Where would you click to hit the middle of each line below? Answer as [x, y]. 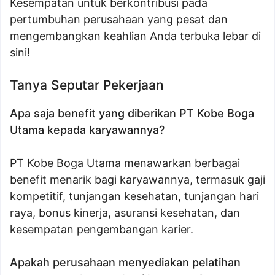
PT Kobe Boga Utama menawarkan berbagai [125, 163]
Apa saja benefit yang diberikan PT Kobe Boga [132, 113]
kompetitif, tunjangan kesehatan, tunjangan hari [134, 196]
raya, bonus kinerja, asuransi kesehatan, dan [125, 213]
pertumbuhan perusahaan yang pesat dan [119, 19]
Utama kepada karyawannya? [87, 130]
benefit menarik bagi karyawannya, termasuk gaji [137, 180]
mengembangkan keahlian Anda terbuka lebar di [135, 36]
